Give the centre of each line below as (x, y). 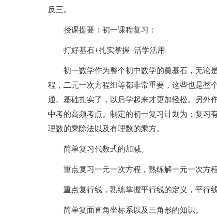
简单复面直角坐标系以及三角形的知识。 (125, 210)
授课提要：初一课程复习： (102, 30)
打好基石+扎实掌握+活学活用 (106, 50)
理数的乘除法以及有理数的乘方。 (106, 129)
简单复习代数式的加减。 (98, 149)
